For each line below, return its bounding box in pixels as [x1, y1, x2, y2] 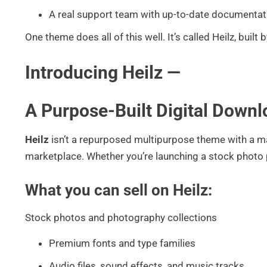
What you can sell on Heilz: [25, 181, 212, 200]
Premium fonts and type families [49, 237, 195, 249]
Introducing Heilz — [25, 62, 181, 83]
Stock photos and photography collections [25, 212, 217, 224]
